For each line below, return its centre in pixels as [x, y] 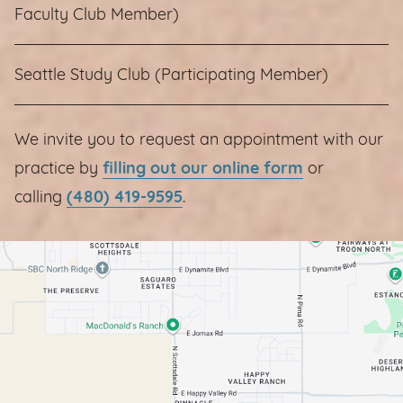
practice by [58, 169]
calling [40, 198]
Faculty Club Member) [97, 15]
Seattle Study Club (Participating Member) [171, 76]
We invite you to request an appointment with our [199, 140]
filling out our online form [203, 169]
